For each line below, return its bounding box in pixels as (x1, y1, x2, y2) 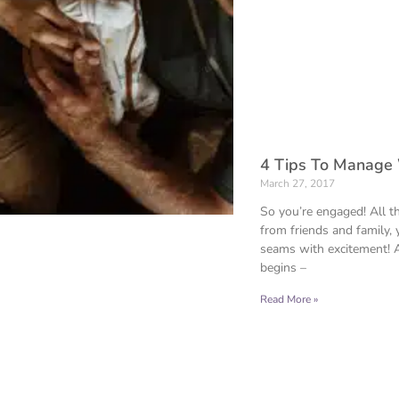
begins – (260, 259, 306, 277)
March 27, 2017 (260, 176, 335, 191)
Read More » (260, 292, 318, 307)
